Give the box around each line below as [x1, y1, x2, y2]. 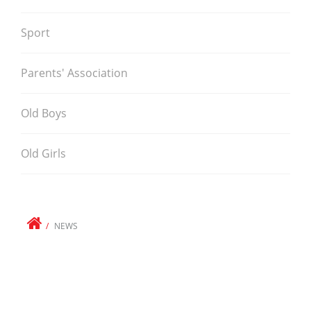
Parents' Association [21, 65, 128, 81]
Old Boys [21, 106, 67, 121]
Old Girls [21, 146, 66, 162]
